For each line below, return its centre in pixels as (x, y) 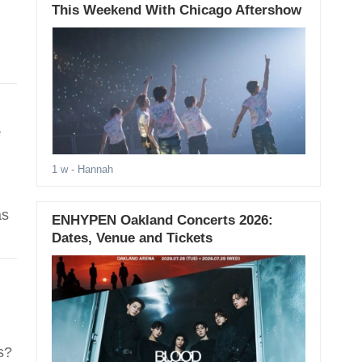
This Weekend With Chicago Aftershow (176, 11)
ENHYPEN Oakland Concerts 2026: (162, 221)
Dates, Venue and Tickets (132, 238)
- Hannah (90, 170)
